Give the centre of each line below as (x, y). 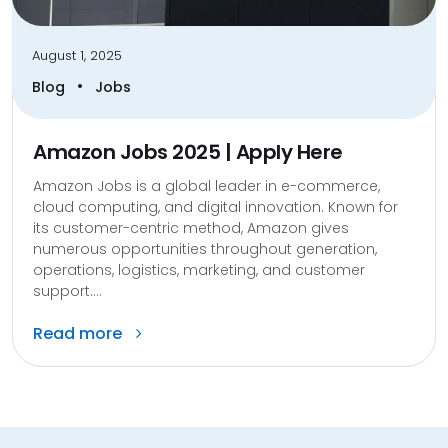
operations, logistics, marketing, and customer (199, 269)
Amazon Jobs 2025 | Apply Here (188, 151)
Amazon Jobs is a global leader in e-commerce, (206, 185)
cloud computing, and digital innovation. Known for (215, 206)
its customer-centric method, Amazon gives (191, 227)
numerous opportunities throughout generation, (205, 248)
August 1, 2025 (77, 55)
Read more (79, 333)
